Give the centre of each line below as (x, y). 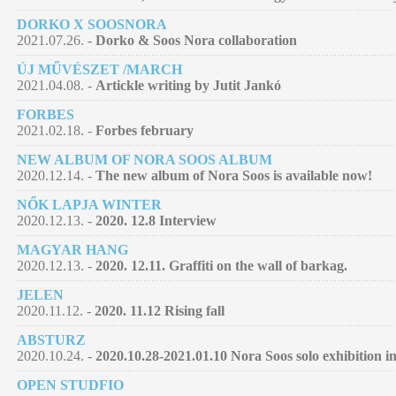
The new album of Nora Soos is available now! (234, 176)
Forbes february (145, 131)
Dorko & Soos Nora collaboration (196, 41)
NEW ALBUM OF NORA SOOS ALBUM (145, 160)
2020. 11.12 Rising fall (160, 311)
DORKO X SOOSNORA (92, 25)
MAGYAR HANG (72, 250)
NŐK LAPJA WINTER (89, 205)
